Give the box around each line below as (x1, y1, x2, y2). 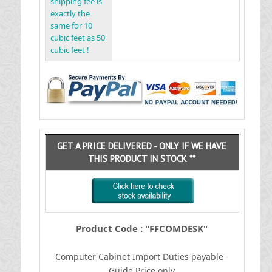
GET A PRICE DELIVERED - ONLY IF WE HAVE (57, 140, 227, 152)
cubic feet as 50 (50, 32, 105, 43)
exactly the (50, 8, 90, 19)
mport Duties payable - (135, 251, 229, 262)
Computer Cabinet (55, 251, 130, 262)
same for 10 (50, 20, 92, 31)
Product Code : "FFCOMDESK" (76, 222, 208, 234)
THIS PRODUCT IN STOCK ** (88, 153, 196, 165)
